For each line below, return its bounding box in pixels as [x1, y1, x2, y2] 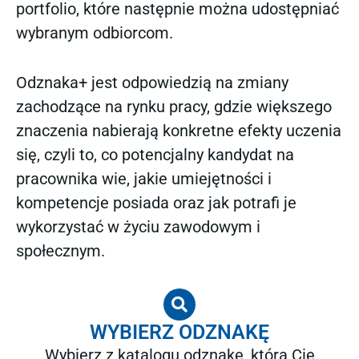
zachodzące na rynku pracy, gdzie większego [16, 96, 332, 116]
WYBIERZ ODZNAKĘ [90, 321, 269, 345]
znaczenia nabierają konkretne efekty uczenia [16, 120, 341, 140]
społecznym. [16, 240, 105, 260]
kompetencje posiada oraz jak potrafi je [16, 192, 296, 212]
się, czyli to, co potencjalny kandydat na [16, 144, 294, 164]
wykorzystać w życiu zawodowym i [16, 216, 260, 236]
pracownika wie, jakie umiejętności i [16, 168, 272, 188]
